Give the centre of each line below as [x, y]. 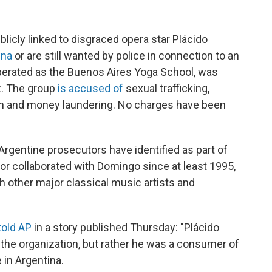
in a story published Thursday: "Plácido [125, 227]
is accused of [92, 88]
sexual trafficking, [168, 88]
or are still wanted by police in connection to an [126, 56]
